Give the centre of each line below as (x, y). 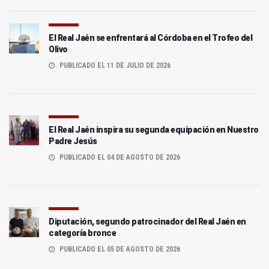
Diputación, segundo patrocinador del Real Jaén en (147, 222)
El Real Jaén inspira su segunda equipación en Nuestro (154, 130)
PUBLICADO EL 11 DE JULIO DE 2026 (114, 66)
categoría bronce (82, 233)
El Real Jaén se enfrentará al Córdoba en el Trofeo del (150, 38)
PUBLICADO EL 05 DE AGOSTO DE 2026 (119, 249)
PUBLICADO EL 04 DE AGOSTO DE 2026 (119, 158)
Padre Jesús (73, 141)
